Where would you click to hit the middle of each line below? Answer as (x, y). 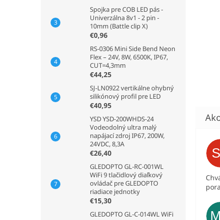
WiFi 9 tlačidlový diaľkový (126, 175)
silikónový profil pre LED (125, 96)
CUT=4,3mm (108, 65)
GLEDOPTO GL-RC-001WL (127, 166)
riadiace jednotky (115, 192)
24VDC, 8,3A (107, 144)
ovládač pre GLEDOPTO (124, 183)
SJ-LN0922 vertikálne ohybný (132, 88)
